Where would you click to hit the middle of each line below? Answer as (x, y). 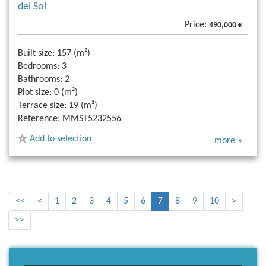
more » (228, 140)
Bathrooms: (40, 79)
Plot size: (35, 92)
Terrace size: (42, 105)
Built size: (36, 53)
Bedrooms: (39, 66)
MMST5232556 (92, 118)
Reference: (39, 118)
